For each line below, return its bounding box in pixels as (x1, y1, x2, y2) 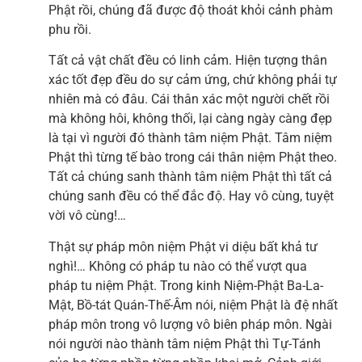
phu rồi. (48, 22, 91, 38)
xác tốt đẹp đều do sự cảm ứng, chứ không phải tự (48, 72, 337, 88)
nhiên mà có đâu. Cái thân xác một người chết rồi (48, 91, 330, 107)
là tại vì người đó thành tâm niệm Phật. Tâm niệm (48, 130, 332, 146)
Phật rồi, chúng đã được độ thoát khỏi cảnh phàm (48, 2, 333, 19)
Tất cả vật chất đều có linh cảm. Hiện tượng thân (48, 53, 327, 69)
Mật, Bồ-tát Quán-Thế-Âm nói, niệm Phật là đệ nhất (48, 297, 338, 313)
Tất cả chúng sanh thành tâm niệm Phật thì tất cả (48, 169, 332, 185)
